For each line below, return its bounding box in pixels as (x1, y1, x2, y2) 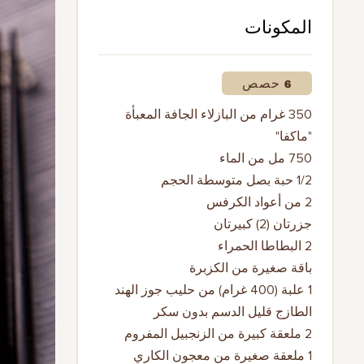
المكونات (245, 19, 312, 38)
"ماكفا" (275, 128, 312, 145)
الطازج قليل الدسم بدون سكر (154, 304, 312, 320)
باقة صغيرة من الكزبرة (189, 260, 312, 276)
